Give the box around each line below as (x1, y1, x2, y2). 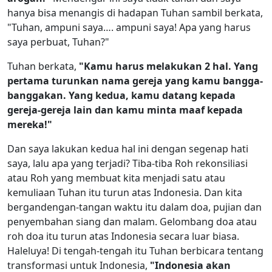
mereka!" (7, 117, 52, 131)
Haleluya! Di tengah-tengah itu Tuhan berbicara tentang (7, 243, 263, 257)
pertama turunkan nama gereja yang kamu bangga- (7, 73, 263, 87)
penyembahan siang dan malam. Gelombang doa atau (7, 214, 257, 228)
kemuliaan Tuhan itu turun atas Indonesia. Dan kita (7, 185, 242, 199)
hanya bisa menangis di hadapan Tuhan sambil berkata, (7, 5, 263, 19)
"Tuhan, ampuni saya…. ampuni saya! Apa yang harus (7, 20, 251, 34)
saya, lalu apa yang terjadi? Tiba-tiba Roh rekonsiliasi (7, 156, 248, 170)
